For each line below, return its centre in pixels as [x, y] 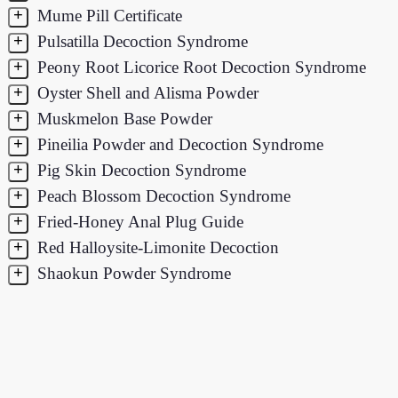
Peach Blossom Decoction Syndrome [161, 195]
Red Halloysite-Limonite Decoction [155, 247]
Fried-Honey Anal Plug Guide [138, 221]
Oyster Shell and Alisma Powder [145, 92]
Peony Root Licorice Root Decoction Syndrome [199, 67]
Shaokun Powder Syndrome [131, 273]
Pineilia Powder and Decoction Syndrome [178, 144]
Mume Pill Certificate [107, 15]
